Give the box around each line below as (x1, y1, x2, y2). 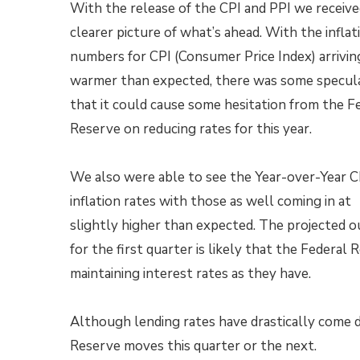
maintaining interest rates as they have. (70, 264, 311, 283)
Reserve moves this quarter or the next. (70, 337, 317, 355)
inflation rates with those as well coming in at (70, 192, 351, 211)
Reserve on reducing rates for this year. (70, 120, 312, 138)
